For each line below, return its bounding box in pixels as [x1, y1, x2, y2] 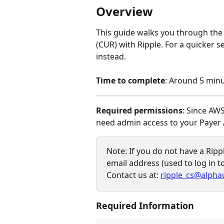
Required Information [96, 199, 196, 212]
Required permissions [96, 104, 182, 116]
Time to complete [96, 75, 165, 86]
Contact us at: [106, 169, 160, 180]
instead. [96, 51, 126, 62]
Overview [96, 3, 153, 19]
